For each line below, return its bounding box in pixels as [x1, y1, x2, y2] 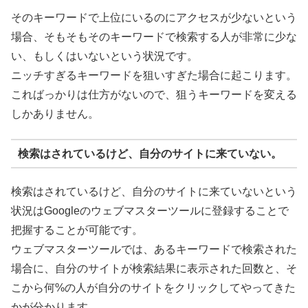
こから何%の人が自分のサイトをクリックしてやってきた [11, 282, 296, 294]
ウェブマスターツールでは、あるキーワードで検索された [11, 243, 297, 256]
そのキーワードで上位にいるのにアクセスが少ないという [11, 11, 297, 23]
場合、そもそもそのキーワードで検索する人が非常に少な [11, 30, 297, 43]
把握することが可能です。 [11, 224, 143, 236]
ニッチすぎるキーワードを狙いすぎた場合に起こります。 [11, 69, 297, 81]
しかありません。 [11, 107, 99, 120]
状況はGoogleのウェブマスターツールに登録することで [11, 205, 289, 217]
